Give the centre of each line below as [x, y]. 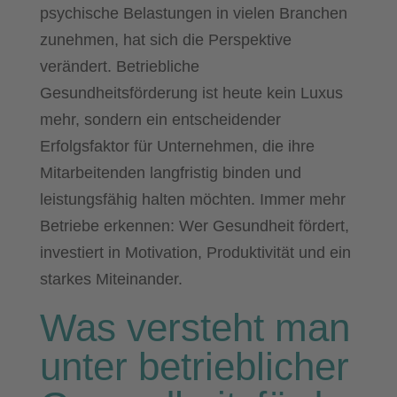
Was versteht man [195, 327]
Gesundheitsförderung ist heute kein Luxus [191, 93]
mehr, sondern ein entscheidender [160, 119]
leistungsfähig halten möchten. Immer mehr [192, 199]
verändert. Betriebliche [119, 66]
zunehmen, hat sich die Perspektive [165, 39]
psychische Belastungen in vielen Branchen [193, 13]
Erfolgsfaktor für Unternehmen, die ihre [177, 146]
